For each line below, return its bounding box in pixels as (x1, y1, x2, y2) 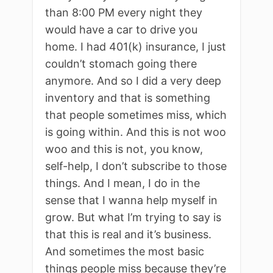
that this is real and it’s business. (45, 227, 211, 241)
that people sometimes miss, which (45, 108, 227, 121)
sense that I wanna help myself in (45, 193, 218, 207)
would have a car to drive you (45, 23, 197, 36)
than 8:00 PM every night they (45, 5, 202, 19)
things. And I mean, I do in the (45, 176, 200, 190)
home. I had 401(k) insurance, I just (45, 40, 226, 53)
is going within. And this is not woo (45, 125, 226, 138)
